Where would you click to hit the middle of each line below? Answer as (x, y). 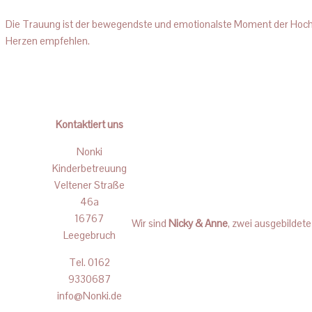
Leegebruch (89, 235)
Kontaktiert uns (89, 124)
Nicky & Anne (198, 223)
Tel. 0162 (89, 262)
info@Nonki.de (89, 295)
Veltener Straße (89, 185)
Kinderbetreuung (89, 168)
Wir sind (150, 223)
